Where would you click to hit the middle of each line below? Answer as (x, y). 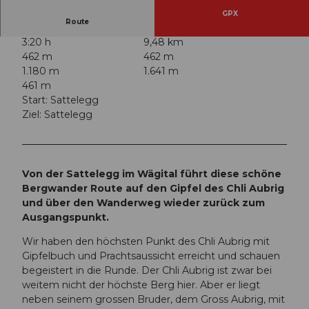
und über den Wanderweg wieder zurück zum (143, 203)
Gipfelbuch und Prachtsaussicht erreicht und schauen (151, 256)
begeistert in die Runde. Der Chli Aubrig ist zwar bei (147, 271)
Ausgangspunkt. (66, 218)
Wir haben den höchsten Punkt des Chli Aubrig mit (146, 242)
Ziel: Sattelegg (57, 115)
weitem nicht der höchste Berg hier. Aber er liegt (141, 285)
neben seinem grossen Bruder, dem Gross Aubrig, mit (153, 300)
